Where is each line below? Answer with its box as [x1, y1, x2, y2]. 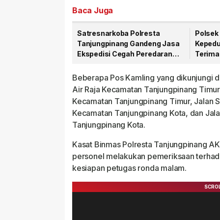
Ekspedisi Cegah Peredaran [77, 50, 172, 58]
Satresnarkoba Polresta [77, 29, 160, 37]
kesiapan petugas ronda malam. [72, 163, 187, 173]
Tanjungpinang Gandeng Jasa [77, 39, 180, 48]
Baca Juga [72, 5, 113, 15]
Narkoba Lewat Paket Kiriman [77, 60, 179, 68]
